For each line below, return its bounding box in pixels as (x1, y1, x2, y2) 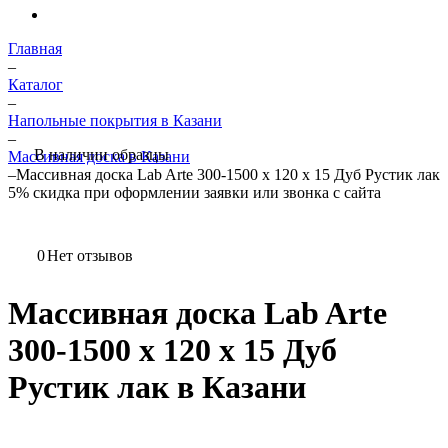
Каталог (8, 76, 63, 93)
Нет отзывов (47, 247, 133, 264)
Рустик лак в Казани (8, 369, 306, 406)
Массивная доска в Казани (8, 148, 190, 165)
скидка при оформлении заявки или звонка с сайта (33, 184, 381, 201)
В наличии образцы (34, 146, 169, 163)
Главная (8, 40, 62, 57)
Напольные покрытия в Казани (8, 112, 222, 129)
